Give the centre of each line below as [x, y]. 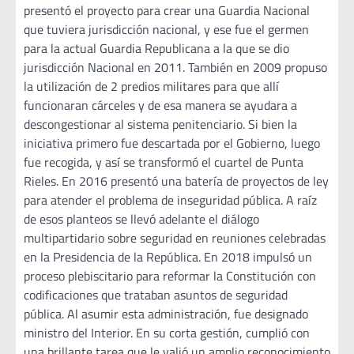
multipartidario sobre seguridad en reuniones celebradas [175, 238]
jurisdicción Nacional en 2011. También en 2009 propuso [175, 68]
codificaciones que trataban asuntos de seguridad [156, 295]
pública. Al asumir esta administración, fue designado [166, 314]
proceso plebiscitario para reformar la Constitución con [170, 276]
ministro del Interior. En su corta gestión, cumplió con [167, 333]
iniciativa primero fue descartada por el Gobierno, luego [172, 143]
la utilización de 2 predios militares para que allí [151, 87]
